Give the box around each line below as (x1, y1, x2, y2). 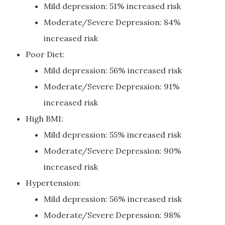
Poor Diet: (26, 49, 65, 59)
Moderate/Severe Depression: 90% (44, 146, 181, 156)
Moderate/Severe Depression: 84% (44, 17, 181, 27)
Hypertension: (26, 178, 81, 188)
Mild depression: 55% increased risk (44, 130, 181, 140)
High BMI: (26, 114, 63, 124)
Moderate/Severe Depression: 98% (44, 210, 181, 220)
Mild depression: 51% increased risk (44, 1, 181, 11)
